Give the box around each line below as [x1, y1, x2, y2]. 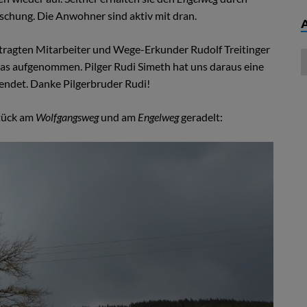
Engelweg [137, 110, 181, 123]
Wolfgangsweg [35, 110, 99, 123]
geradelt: [180, 110, 223, 123]
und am [98, 110, 138, 123]
